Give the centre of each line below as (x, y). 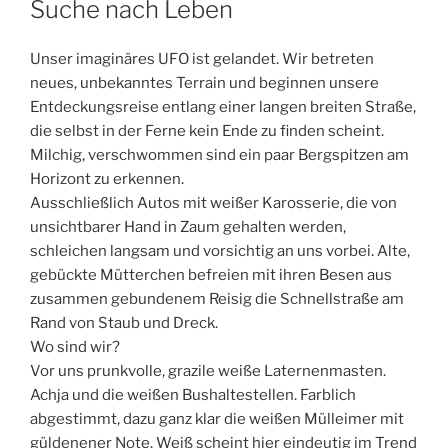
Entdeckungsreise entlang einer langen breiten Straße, (223, 106)
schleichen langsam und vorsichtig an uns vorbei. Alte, (220, 250)
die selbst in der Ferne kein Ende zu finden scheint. (207, 130)
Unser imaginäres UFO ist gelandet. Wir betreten (202, 58)
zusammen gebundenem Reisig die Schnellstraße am (217, 298)
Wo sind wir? (75, 346)
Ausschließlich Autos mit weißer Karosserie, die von (213, 202)
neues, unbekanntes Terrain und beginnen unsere (204, 82)
